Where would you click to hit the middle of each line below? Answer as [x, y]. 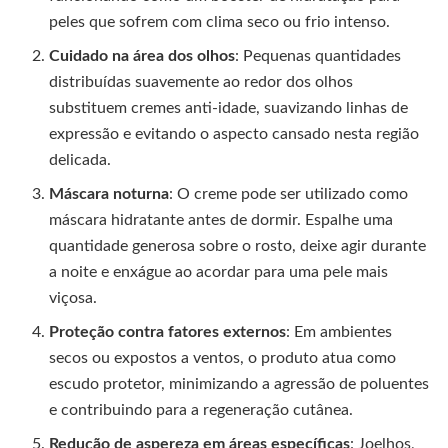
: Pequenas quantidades [318, 56]
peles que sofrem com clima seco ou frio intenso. [220, 22]
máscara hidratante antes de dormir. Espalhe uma [221, 220]
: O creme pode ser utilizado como [289, 194]
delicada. [80, 160]
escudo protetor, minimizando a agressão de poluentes [239, 384]
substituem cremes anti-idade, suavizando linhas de [229, 108]
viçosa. [73, 298]
